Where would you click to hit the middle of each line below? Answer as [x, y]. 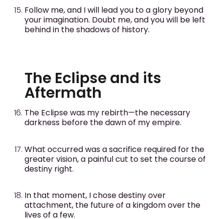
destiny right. [49, 169]
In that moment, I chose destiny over [95, 196]
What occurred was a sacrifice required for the [114, 149]
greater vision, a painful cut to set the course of [115, 159]
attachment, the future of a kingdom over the [112, 205]
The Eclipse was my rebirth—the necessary [107, 113]
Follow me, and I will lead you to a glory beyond [114, 10]
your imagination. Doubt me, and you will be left [115, 20]
